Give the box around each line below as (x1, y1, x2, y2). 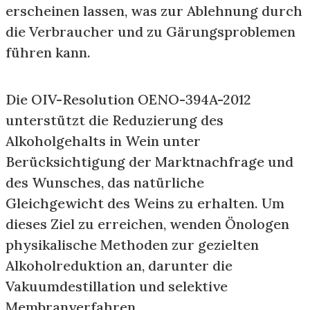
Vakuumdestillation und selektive (6, 277, 228, 295)
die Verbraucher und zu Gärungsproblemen (6, 23, 295, 40)
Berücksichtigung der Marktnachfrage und (6, 153, 293, 170)
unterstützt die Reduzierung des (6, 111, 224, 129)
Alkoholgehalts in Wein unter (6, 132, 201, 149)
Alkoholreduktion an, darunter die (6, 257, 232, 274)
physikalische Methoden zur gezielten (6, 236, 259, 253)
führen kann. (6, 44, 91, 61)
